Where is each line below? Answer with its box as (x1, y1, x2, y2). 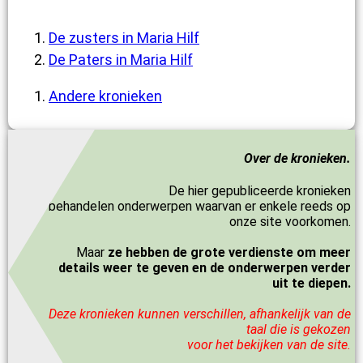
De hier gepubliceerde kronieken (169, 183, 351, 199)
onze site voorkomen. (229, 214, 351, 230)
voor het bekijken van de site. (187, 337, 351, 353)
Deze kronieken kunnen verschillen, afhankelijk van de (49, 306, 351, 322)
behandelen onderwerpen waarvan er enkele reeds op (49, 199, 351, 215)
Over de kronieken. (244, 151, 351, 167)
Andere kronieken (49, 87, 162, 105)
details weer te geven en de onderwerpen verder (58, 260, 351, 276)
